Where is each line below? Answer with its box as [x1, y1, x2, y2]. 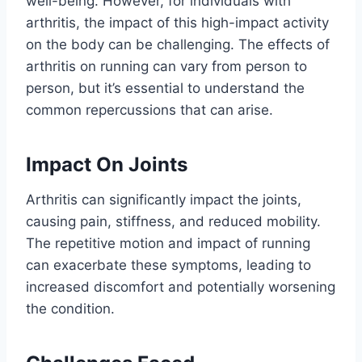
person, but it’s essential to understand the [26, 80, 305, 97]
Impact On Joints [26, 153, 187, 177]
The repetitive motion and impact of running [26, 235, 310, 252]
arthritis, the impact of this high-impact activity [26, 15, 329, 32]
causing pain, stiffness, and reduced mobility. [26, 213, 321, 230]
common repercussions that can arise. [26, 102, 273, 119]
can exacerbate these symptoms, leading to [26, 257, 311, 274]
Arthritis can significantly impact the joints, [26, 192, 301, 208]
